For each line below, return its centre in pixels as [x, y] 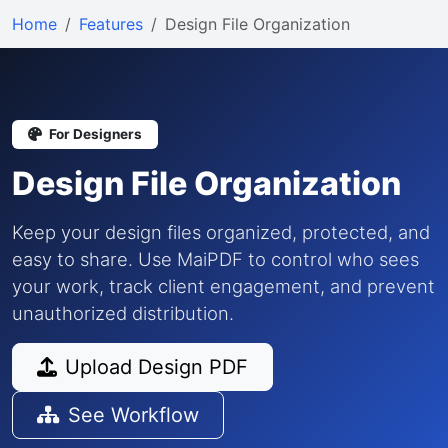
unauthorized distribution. [123, 313]
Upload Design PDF [156, 367]
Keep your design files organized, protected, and [221, 232]
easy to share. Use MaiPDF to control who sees [215, 259]
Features [111, 24]
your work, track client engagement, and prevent [223, 286]
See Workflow [133, 415]
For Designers [94, 134]
